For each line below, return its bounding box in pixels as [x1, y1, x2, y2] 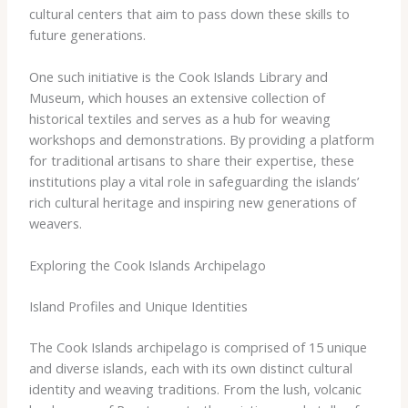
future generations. [28, 25, 146, 44]
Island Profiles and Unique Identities [28, 297, 248, 316]
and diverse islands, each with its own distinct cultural [28, 359, 352, 378]
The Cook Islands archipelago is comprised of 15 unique [28, 338, 367, 357]
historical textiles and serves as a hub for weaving [28, 108, 331, 127]
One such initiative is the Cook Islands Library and [28, 66, 328, 86]
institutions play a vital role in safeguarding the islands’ [28, 171, 359, 190]
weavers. [28, 213, 82, 232]
